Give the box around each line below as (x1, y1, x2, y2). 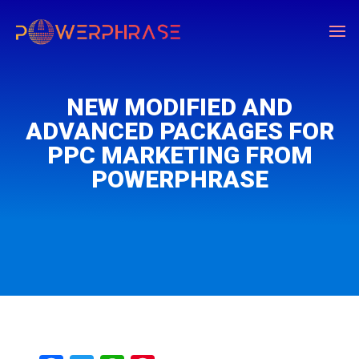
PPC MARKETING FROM (46, 141, 313, 169)
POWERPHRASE (91, 165, 268, 193)
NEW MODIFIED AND (67, 93, 292, 121)
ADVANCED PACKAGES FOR (25, 117, 334, 145)
